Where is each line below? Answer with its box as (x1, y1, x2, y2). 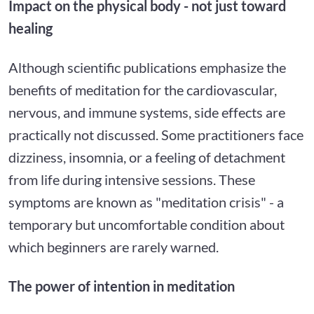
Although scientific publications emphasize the (8, 58, 286, 76)
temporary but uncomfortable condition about (8, 215, 285, 233)
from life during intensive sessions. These (8, 170, 255, 188)
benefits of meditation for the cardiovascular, (8, 81, 277, 98)
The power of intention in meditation (8, 277, 235, 294)
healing (8, 19, 53, 36)
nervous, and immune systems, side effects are (8, 103, 285, 121)
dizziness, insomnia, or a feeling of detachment (8, 148, 285, 165)
